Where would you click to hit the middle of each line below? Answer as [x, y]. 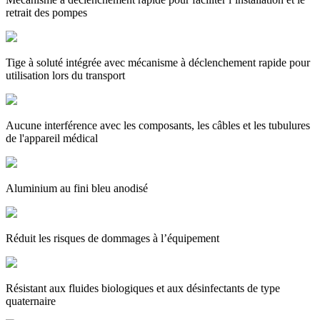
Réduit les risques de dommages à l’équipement [112, 238]
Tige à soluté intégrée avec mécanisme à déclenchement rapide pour [158, 62]
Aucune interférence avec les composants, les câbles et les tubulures [158, 125]
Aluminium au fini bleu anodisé [77, 188]
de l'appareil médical [52, 138]
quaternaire [31, 301]
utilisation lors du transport [65, 75]
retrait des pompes [46, 12]
